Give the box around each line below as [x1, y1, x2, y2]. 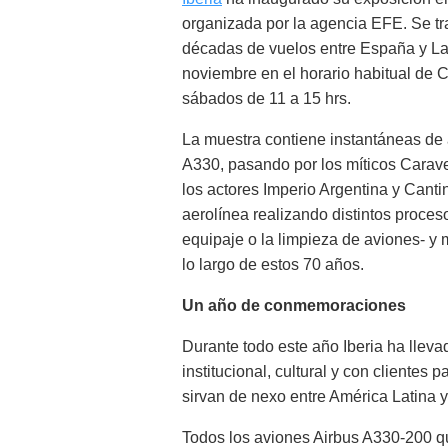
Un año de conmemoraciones [182, 297, 406, 314]
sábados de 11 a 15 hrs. [182, 90, 351, 107]
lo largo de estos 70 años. [182, 256, 364, 273]
